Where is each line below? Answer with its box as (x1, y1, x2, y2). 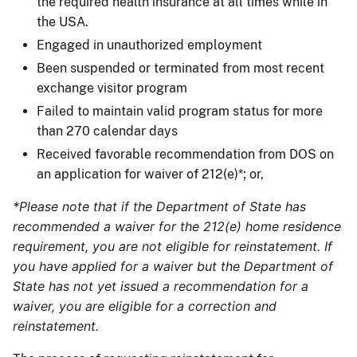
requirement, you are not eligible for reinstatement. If (13, 237, 332, 254)
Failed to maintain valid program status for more (37, 103, 323, 119)
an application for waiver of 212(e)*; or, (37, 166, 264, 182)
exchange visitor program (37, 80, 187, 96)
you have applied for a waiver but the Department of (13, 257, 333, 274)
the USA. (37, 14, 88, 29)
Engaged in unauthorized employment (37, 37, 262, 53)
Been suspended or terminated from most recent (37, 60, 324, 76)
